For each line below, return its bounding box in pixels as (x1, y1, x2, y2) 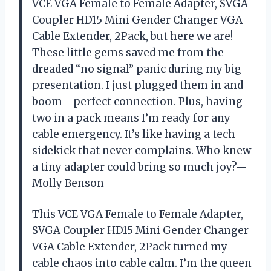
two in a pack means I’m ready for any (32, 111, 230, 125)
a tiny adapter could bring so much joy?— (32, 160, 247, 174)
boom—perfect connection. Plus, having (32, 94, 243, 108)
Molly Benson (32, 176, 104, 190)
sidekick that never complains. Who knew (32, 143, 251, 157)
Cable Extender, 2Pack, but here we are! (32, 29, 233, 43)
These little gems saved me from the (32, 45, 224, 59)
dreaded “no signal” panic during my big (32, 62, 241, 76)
